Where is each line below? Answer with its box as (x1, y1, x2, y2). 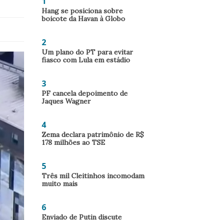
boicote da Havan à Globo (42, 14, 125, 23)
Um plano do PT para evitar (42, 48, 133, 56)
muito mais (42, 179, 78, 188)
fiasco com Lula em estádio (42, 55, 130, 64)
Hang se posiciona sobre (42, 6, 123, 15)
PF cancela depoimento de (42, 89, 128, 98)
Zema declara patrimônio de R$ (42, 130, 144, 139)
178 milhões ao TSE (42, 138, 105, 147)
